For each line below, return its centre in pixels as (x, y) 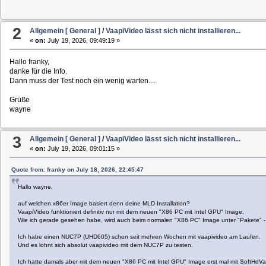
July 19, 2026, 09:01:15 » (83, 149)
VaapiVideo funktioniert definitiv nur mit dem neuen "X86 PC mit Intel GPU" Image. (131, 212)
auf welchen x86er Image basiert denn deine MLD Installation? (104, 204)
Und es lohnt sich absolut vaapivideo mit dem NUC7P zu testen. (105, 245)
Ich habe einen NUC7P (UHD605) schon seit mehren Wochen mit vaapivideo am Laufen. (139, 237)
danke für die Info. (38, 71)
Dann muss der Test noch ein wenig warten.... (82, 80)
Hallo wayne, (35, 187)
